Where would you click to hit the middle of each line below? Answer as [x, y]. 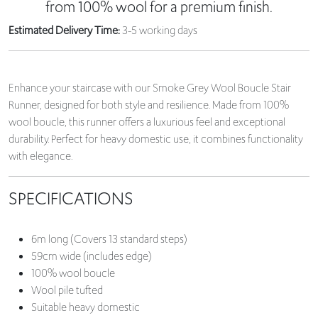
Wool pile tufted [67, 290]
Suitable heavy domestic [86, 307]
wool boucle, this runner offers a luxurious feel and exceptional [147, 122]
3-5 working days [159, 30]
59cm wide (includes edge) [92, 256]
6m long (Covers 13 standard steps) [109, 239]
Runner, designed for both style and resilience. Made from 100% [149, 105]
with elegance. [42, 156]
